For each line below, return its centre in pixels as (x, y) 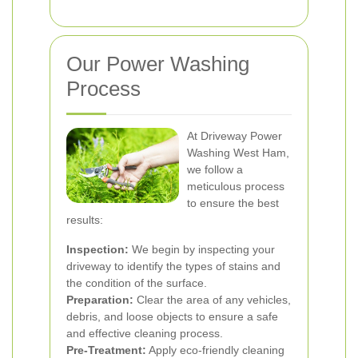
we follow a (215, 169)
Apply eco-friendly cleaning (215, 350)
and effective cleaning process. (145, 333)
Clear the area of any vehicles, (212, 300)
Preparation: (100, 300)
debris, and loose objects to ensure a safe (172, 316)
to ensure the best (233, 203)
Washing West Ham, (238, 153)
